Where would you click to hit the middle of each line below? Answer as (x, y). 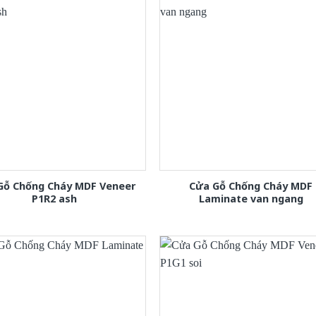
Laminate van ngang (251, 199)
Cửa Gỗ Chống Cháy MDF (251, 186)
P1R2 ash (55, 199)
